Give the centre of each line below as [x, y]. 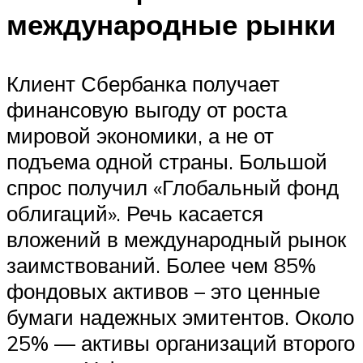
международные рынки [171, 25]
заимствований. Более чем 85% [161, 265]
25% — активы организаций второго [181, 343]
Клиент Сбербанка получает [143, 84]
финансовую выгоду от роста [147, 110]
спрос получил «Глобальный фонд [173, 188]
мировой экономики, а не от [140, 136]
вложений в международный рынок [176, 239]
